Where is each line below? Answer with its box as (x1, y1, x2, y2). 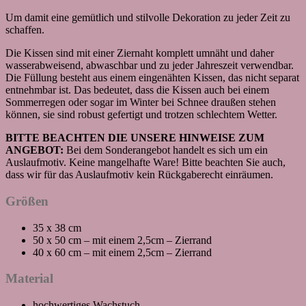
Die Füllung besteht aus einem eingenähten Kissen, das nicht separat (5, 72, 299, 84)
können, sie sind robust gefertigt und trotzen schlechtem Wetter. (5, 109, 277, 121)
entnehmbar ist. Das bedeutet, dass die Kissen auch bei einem (5, 84, 269, 96)
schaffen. (5, 24, 44, 36)
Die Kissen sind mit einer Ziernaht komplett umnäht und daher (5, 47, 274, 59)
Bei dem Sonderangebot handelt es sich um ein (64, 144, 268, 156)
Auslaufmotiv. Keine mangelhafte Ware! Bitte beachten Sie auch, (5, 156, 286, 169)
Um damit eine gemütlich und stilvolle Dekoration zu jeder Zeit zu (5, 12, 290, 24)
